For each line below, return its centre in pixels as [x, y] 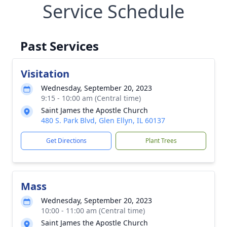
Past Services [60, 46]
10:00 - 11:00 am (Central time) [93, 211]
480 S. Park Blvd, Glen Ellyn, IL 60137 [103, 120]
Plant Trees [161, 141]
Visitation [45, 74]
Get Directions [66, 141]
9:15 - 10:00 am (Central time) [91, 98]
